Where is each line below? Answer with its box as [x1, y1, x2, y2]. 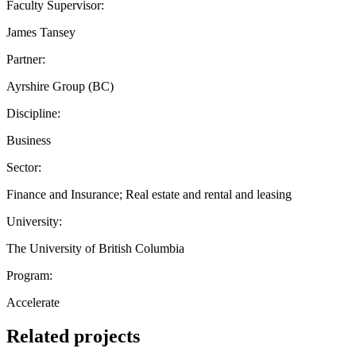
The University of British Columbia [6, 241, 184, 255]
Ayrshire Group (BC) [6, 79, 114, 93]
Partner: [6, 52, 45, 66]
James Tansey [6, 25, 75, 39]
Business [6, 133, 51, 147]
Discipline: [6, 106, 60, 120]
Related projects [6, 325, 140, 346]
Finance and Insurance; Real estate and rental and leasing [6, 187, 292, 201]
